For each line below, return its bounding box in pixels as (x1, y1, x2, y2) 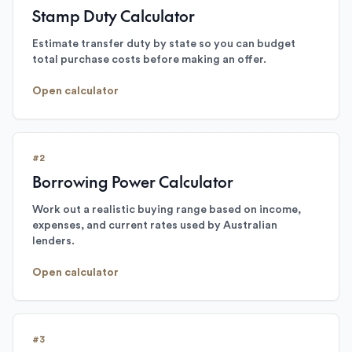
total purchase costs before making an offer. (32, 54, 266, 65)
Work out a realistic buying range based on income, (32, 204, 301, 215)
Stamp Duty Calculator (32, 5, 195, 27)
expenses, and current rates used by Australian (32, 220, 277, 231)
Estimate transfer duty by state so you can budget (32, 38, 295, 49)
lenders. (32, 236, 75, 247)
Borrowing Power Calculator (32, 170, 233, 192)
